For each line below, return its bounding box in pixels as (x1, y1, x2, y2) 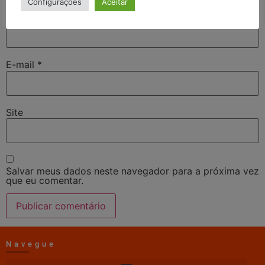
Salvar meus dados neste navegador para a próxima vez (6, 164, 259, 177)
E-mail (6, 59, 37, 71)
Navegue (6, 240, 56, 249)
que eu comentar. (6, 174, 83, 186)
